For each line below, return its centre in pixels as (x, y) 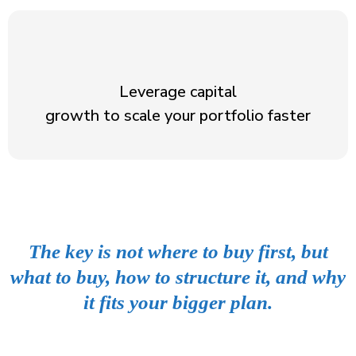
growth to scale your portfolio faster (178, 116)
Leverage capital (178, 92)
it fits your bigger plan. (178, 302)
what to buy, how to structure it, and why (178, 277)
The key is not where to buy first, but (178, 252)
